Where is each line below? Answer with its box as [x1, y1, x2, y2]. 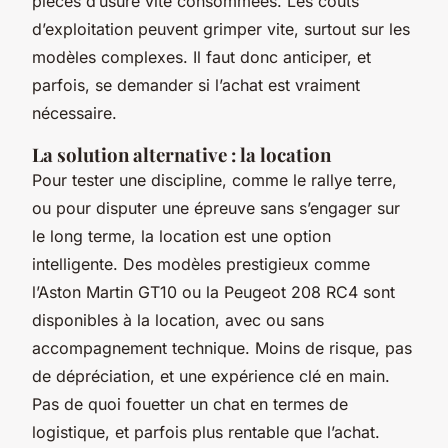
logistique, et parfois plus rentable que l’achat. [32, 422, 380, 443]
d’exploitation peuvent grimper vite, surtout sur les [32, 19, 410, 40]
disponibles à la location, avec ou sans [32, 310, 324, 331]
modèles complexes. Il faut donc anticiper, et [32, 47, 371, 68]
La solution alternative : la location [32, 142, 331, 168]
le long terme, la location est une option [32, 226, 331, 247]
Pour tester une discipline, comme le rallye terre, [32, 170, 397, 191]
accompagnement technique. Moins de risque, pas [32, 338, 412, 359]
